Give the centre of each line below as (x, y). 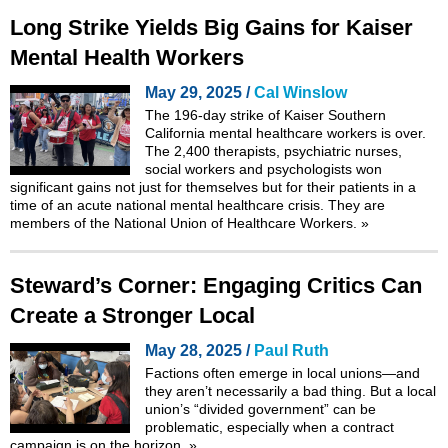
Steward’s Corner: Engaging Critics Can (216, 285)
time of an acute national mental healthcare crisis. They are (197, 204)
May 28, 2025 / (199, 350)
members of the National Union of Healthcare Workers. (185, 222)
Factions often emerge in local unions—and (282, 372)
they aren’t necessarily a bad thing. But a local (290, 390)
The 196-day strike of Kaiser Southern (265, 114)
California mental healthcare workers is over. (285, 132)
